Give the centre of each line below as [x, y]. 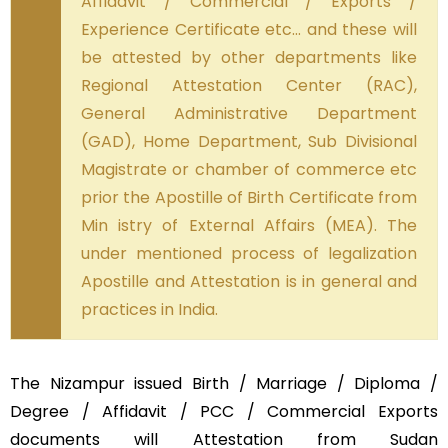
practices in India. [149, 310]
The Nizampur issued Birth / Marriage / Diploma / [224, 384]
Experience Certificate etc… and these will [249, 30]
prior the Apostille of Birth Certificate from [249, 198]
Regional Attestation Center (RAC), [249, 86]
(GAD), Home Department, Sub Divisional [249, 142]
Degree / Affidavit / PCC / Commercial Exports [224, 412]
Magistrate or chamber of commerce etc [249, 170]
